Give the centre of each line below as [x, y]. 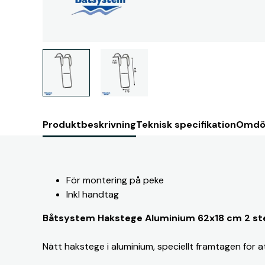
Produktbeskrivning [89, 125]
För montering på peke [115, 180]
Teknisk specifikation [186, 125]
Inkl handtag [93, 194]
